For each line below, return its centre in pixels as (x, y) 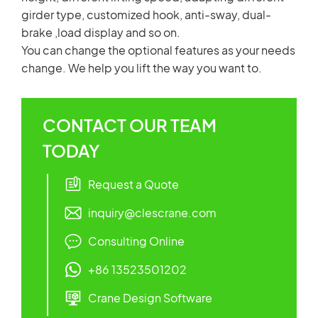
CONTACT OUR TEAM (130, 125)
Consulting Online (136, 241)
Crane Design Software (150, 298)
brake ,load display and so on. (101, 32)
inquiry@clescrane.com (152, 213)
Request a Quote (133, 184)
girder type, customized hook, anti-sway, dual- (146, 15)
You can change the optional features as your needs (158, 50)
